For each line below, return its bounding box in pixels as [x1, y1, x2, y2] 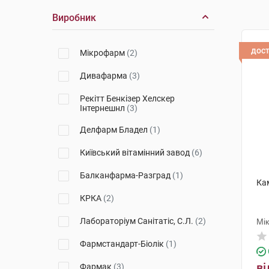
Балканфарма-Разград [80, 171, 172, 180]
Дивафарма [80, 71, 129, 80]
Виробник [52, 12, 96, 23]
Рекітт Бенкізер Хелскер [80, 94, 175, 103]
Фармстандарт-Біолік [80, 239, 166, 249]
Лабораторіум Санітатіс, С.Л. [80, 216, 195, 226]
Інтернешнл [80, 103, 127, 113]
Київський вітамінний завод [80, 148, 192, 157]
